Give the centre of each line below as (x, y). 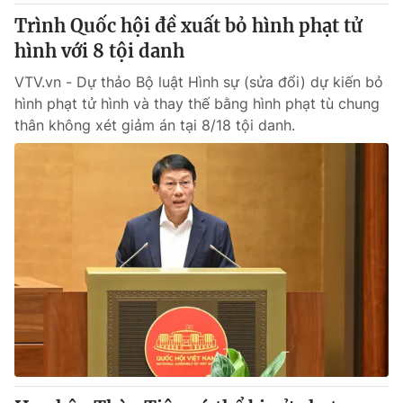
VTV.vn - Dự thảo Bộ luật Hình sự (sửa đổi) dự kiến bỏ (199, 82)
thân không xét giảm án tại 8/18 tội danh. (155, 125)
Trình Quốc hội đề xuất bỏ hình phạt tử (188, 26)
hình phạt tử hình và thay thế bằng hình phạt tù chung (197, 103)
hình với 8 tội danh (99, 51)
